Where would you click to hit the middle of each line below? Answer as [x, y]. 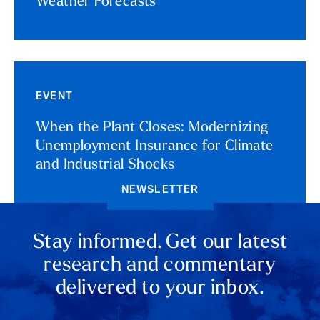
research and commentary [160, 266]
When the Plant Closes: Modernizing [152, 128]
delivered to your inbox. [160, 289]
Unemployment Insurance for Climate [155, 147]
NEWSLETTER [160, 191]
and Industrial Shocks [105, 165]
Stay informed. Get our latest [160, 243]
